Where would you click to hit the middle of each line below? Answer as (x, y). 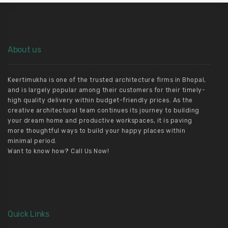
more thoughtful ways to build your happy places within (96, 131)
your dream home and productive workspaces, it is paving (100, 121)
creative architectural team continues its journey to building (104, 110)
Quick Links (28, 214)
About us (24, 50)
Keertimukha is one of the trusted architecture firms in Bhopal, (107, 80)
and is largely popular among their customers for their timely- (106, 90)
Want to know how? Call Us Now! (58, 151)
